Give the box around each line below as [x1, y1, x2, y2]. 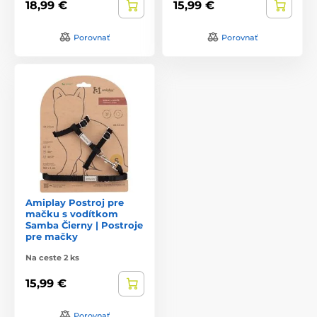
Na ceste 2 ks [25, 252, 79, 263]
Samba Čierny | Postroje [25, 219, 143, 231]
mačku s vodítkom [25, 207, 118, 219]
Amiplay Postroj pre [25, 196, 124, 208]
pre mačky [25, 230, 78, 242]
